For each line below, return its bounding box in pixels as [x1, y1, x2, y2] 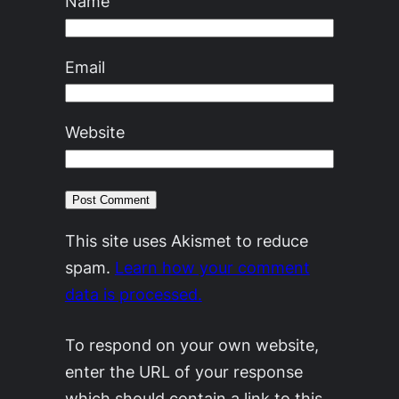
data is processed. [64, 284, 202, 305]
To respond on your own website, [64, 335, 319, 355]
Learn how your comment [114, 257, 310, 278]
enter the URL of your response [64, 362, 303, 382]
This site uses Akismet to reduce [64, 231, 308, 251]
